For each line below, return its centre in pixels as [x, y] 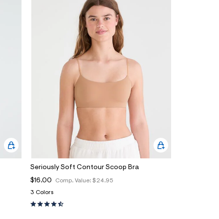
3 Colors [42, 192]
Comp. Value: [74, 181]
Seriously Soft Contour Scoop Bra [85, 167]
